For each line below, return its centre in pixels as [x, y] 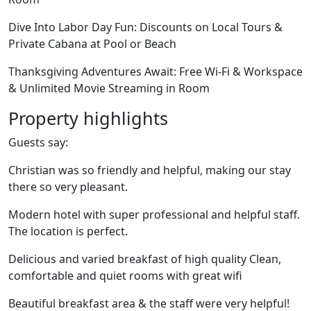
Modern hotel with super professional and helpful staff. [154, 215]
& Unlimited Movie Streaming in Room [109, 88]
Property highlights [88, 118]
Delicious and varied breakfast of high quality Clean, [145, 259]
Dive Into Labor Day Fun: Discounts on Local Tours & [145, 27]
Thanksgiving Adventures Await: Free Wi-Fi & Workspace [155, 72]
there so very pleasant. [68, 187]
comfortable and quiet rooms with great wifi [125, 276]
